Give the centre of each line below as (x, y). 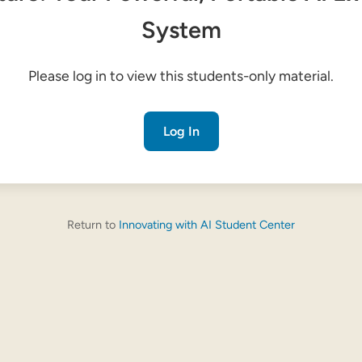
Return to (93, 224)
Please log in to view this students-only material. (181, 75)
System (181, 29)
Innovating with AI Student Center (207, 224)
